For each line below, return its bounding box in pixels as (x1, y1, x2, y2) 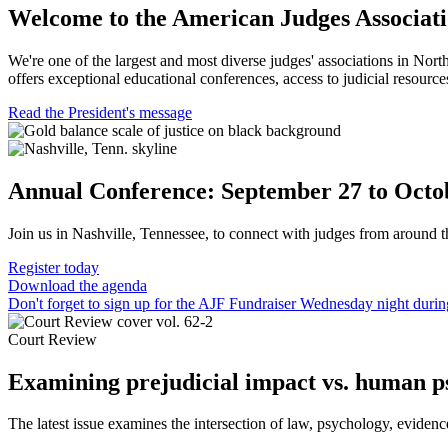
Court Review (8, 330, 97, 348)
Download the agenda (8, 276, 147, 294)
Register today (8, 258, 99, 276)
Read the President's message (8, 103, 192, 121)
